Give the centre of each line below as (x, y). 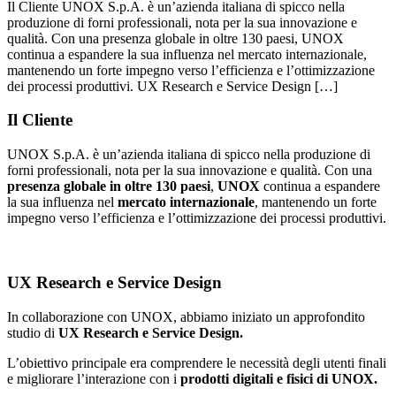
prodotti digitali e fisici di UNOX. (279, 378)
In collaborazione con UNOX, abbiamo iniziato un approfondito (186, 316)
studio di (33, 332)
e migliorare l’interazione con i (94, 378)
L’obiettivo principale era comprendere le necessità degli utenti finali (197, 362)
